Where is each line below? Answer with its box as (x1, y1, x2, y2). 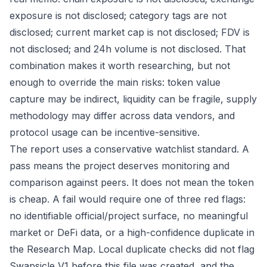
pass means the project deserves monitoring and (10, 160, 229, 172)
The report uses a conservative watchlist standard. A (10, 143, 249, 155)
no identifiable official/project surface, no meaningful (10, 210, 248, 222)
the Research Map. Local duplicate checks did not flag (10, 243, 254, 255)
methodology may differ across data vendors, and (10, 110, 235, 122)
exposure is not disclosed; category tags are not (10, 10, 226, 21)
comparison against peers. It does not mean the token (10, 176, 254, 188)
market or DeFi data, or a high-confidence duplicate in (10, 226, 254, 238)
